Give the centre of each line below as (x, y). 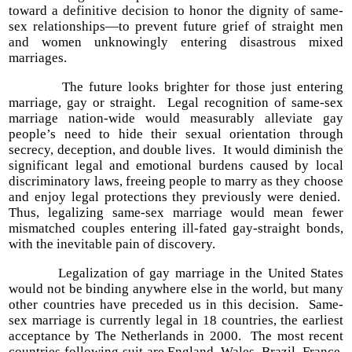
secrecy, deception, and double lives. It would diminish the (176, 150)
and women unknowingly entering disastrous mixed (176, 42)
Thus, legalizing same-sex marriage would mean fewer (176, 213)
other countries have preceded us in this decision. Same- (176, 305)
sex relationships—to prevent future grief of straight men (176, 27)
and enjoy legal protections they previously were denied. (176, 197)
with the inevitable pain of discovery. (112, 244)
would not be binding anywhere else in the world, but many (176, 289)
